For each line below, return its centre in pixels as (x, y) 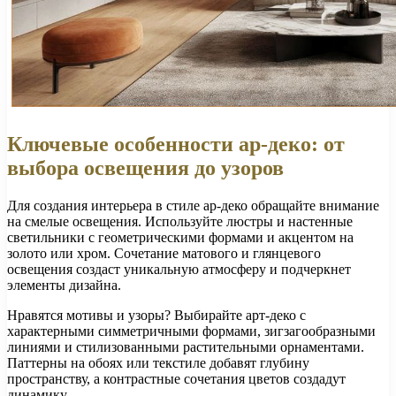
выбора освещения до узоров (145, 168)
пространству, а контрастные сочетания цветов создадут (176, 379)
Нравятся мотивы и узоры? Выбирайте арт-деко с (156, 315)
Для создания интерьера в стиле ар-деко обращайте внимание (193, 206)
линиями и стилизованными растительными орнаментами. (186, 347)
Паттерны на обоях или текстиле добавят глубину (158, 363)
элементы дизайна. (64, 285)
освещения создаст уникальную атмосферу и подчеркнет (179, 269)
